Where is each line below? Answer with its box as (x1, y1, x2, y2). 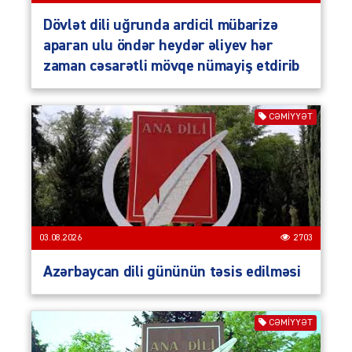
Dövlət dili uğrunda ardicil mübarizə (43, 17, 278, 34)
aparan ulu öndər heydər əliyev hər (43, 38, 273, 54)
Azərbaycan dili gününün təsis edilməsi (43, 264, 301, 280)
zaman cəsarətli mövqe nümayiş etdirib (43, 58, 299, 75)
